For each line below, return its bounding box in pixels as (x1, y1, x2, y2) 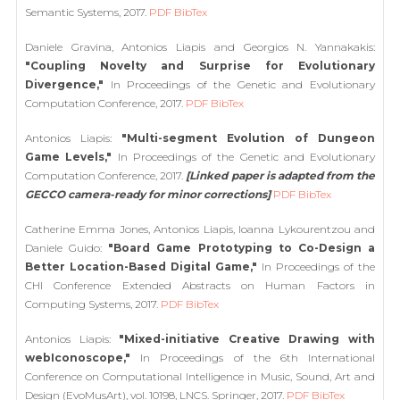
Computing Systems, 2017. (25, 296, 161, 311)
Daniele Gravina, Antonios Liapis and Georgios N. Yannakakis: (25, 39, 375, 54)
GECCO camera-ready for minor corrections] (25, 187, 271, 201)
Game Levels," (25, 149, 112, 163)
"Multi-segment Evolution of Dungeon (121, 130, 375, 145)
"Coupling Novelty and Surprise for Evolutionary (25, 58, 375, 72)
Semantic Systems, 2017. (25, 4, 149, 19)
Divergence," (25, 77, 104, 91)
